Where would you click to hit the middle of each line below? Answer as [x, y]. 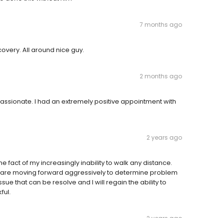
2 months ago [161, 76]
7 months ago [161, 25]
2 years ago [164, 138]
